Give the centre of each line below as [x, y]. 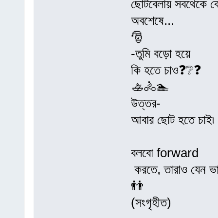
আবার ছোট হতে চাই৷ [172, 120]
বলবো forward [164, 153]
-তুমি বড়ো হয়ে [160, 54]
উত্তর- [145, 103]
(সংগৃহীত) [151, 203]
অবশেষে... [152, 21]
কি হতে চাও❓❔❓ [166, 70]
